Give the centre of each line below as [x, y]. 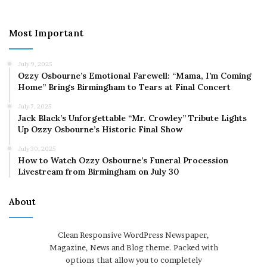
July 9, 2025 [35, 63]
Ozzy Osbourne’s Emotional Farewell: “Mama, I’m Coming [135, 75]
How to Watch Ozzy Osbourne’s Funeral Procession [123, 160]
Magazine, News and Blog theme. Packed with [133, 247]
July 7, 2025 [35, 106]
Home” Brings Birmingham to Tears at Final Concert [124, 87]
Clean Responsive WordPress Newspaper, [133, 235]
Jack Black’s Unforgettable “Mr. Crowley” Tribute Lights [132, 118]
